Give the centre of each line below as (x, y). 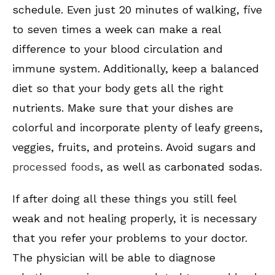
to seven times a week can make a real (117, 29)
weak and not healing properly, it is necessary (134, 219)
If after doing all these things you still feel (124, 199)
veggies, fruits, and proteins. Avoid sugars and (134, 147)
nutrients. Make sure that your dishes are (123, 108)
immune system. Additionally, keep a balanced (136, 69)
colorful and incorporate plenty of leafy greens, (137, 128)
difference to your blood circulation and (118, 49)
